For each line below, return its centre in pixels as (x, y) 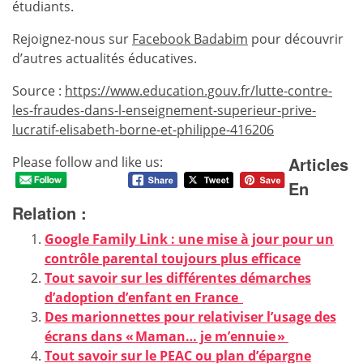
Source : (38, 90)
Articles (318, 164)
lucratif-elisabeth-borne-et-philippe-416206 (143, 129)
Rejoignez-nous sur (72, 38)
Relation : (49, 212)
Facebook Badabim (190, 38)
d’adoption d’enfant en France (144, 297)
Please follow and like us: (88, 162)
